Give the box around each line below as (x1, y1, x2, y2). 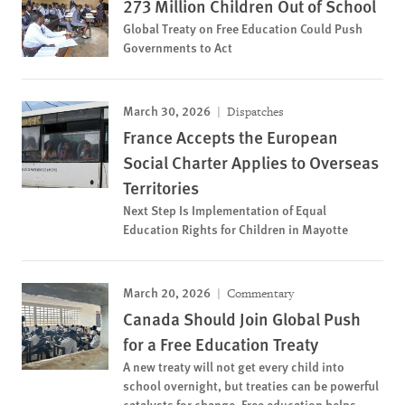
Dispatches (224, 104, 284, 119)
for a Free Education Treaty (123, 332, 318, 356)
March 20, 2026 (123, 283, 211, 301)
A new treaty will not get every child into (123, 357, 344, 375)
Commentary (224, 286, 294, 301)
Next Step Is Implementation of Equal (123, 201, 326, 219)
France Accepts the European (123, 125, 338, 149)
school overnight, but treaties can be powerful (123, 376, 379, 394)
